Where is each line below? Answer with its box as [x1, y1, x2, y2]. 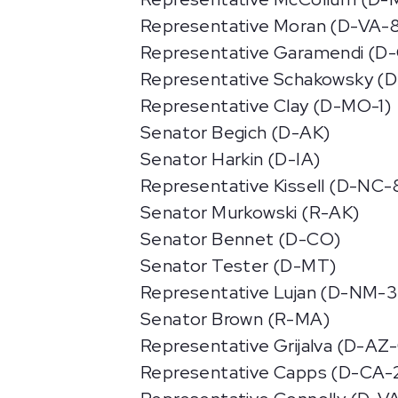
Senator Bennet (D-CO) [140, 227, 341, 251]
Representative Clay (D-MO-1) [140, 94, 392, 117]
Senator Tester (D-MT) [140, 254, 337, 277]
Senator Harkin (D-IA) [140, 147, 321, 171]
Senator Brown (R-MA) [140, 307, 330, 330]
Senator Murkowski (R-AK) [140, 201, 360, 224]
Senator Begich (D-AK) [140, 121, 330, 144]
